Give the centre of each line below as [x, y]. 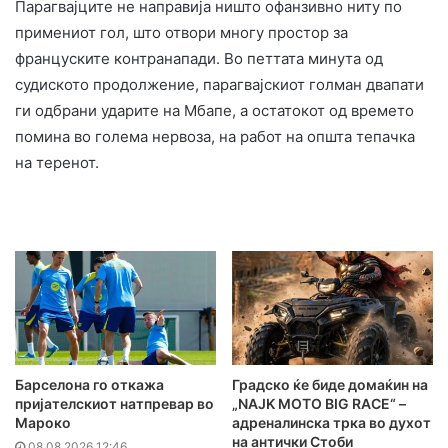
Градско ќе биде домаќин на [330, 384]
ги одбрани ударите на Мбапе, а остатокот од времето [214, 111]
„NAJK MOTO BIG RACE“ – [319, 403]
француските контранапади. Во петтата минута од [199, 59]
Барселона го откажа [89, 384]
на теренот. [57, 163]
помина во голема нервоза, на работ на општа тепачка [215, 137]
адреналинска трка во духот [331, 422]
